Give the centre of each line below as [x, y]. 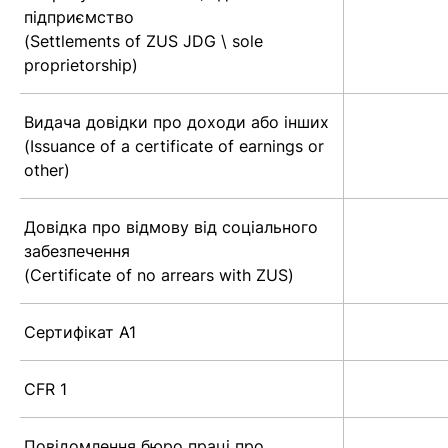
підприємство [79, 17]
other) [47, 170]
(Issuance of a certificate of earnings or [174, 146]
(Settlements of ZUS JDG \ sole [143, 41]
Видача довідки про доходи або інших [176, 122]
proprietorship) [81, 65]
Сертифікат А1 [80, 332]
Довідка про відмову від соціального [171, 227]
